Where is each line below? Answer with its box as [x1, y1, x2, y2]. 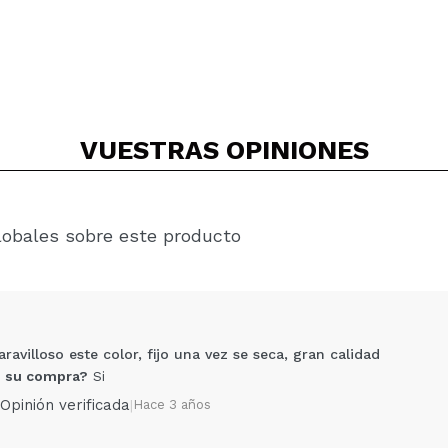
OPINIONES [225, 135, 369, 165]
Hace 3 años [133, 396, 211, 412]
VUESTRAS [79, 135, 226, 165]
